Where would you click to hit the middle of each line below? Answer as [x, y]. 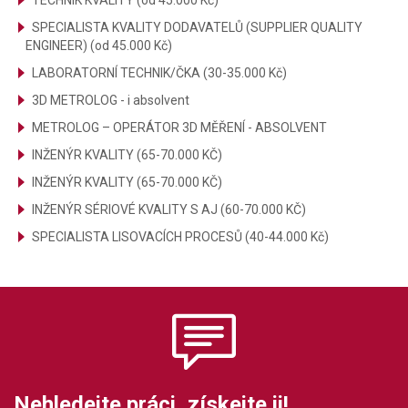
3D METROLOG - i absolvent [111, 100]
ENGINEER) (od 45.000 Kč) [99, 46]
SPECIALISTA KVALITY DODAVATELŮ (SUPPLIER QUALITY [197, 27]
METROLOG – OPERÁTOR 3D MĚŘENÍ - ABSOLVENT [179, 127]
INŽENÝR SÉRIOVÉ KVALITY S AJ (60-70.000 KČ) [169, 209]
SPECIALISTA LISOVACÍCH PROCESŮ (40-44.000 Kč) [180, 237]
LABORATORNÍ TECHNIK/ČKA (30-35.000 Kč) [159, 73]
